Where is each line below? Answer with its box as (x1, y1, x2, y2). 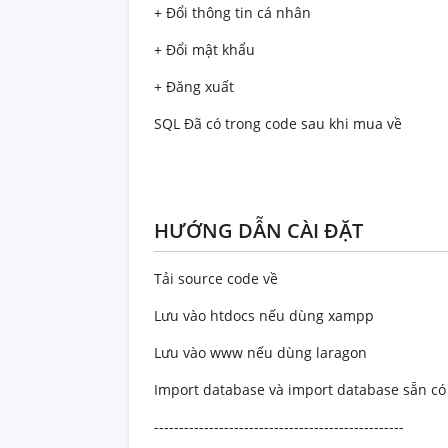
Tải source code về (154, 269, 278, 289)
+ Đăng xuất (154, 77, 234, 97)
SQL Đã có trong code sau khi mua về (154, 114, 402, 134)
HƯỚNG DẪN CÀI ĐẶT (154, 217, 363, 245)
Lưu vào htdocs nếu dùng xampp (154, 306, 374, 326)
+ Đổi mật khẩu (154, 40, 255, 60)
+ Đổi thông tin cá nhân (154, 3, 315, 23)
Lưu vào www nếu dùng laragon (154, 343, 367, 363)
